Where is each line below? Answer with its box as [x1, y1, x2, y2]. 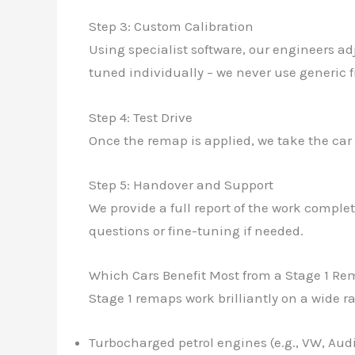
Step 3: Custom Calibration [89, 18, 254, 35]
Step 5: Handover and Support [89, 176, 273, 193]
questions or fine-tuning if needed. [89, 222, 303, 239]
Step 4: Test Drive [89, 109, 193, 125]
